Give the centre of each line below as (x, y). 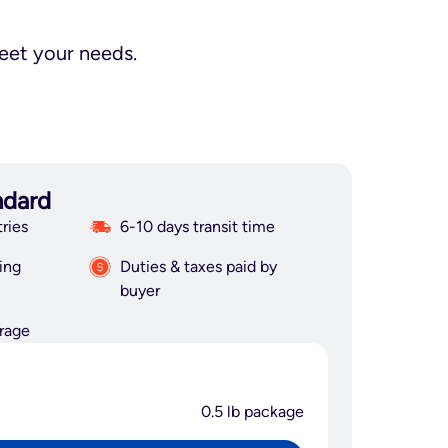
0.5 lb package (252, 411)
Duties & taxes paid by (198, 266)
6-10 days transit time (197, 226)
